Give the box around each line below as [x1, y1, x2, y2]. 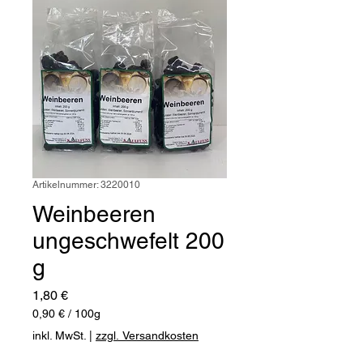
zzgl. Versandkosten [96, 328, 199, 342]
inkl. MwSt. [32, 328, 86, 342]
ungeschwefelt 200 [32, 227, 224, 254]
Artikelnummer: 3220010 [32, 178, 140, 190]
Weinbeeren [32, 200, 156, 227]
